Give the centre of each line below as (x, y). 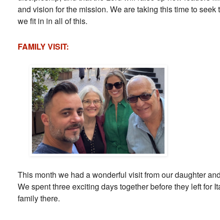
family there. (39, 198)
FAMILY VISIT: (43, 46)
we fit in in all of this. (53, 21)
